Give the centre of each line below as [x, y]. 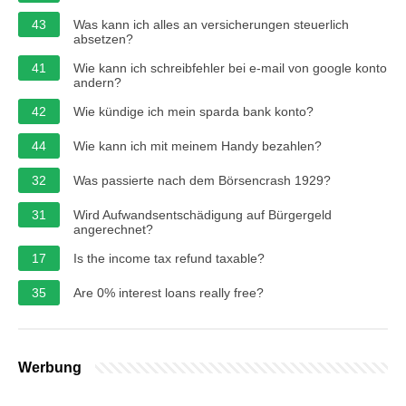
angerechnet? [113, 229]
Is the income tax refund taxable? [169, 258]
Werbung [50, 367]
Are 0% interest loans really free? [169, 292]
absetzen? [103, 39]
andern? [97, 82]
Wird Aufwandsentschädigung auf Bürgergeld [203, 214]
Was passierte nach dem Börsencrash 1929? [202, 180]
